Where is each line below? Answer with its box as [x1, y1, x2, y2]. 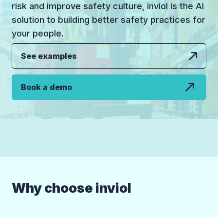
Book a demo [20, 82, 72, 92]
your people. [12, 28, 64, 39]
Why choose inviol [12, 180, 132, 196]
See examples [21, 51, 77, 61]
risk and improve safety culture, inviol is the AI [12, 1, 204, 12]
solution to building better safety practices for [12, 15, 205, 25]
